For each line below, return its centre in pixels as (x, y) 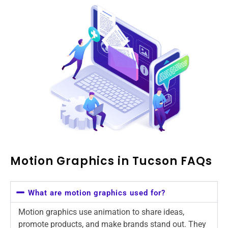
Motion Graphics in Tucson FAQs (111, 161)
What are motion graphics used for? (97, 193)
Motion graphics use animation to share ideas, (101, 212)
